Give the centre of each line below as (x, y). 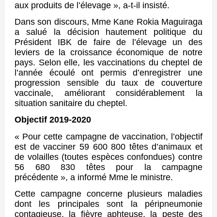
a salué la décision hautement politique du (108, 32)
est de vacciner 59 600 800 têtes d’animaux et (108, 147)
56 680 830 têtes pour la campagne (108, 167)
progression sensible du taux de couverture (108, 83)
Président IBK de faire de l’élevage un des (108, 42)
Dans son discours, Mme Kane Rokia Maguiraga (108, 22)
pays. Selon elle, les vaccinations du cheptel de (108, 62)
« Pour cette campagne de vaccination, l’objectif (108, 136)
